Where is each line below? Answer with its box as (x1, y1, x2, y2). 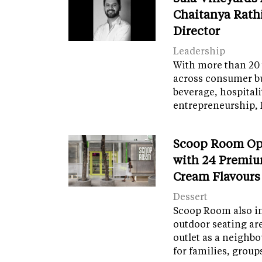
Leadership (173, 44, 226, 57)
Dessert (173, 190, 208, 203)
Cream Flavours (173, 168, 261, 184)
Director (173, 23, 220, 39)
